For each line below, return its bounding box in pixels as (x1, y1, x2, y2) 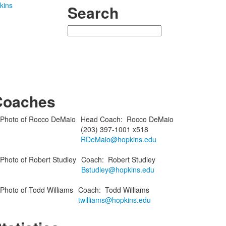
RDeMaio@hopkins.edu (80, 134, 156, 144)
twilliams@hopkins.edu (78, 195, 151, 205)
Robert (107, 154, 130, 164)
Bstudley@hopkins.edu (81, 164, 154, 175)
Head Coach (80, 114, 121, 124)
